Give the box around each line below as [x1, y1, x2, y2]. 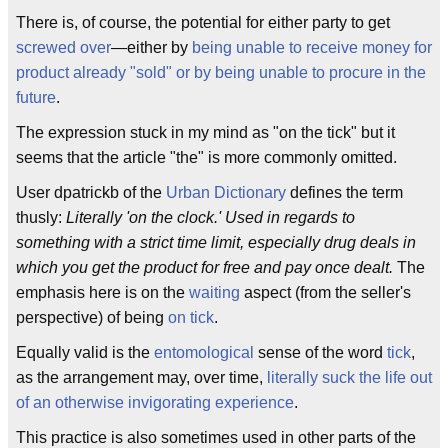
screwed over [16, 39, 111, 56]
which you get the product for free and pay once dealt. [16, 259, 397, 276]
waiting [189, 284, 240, 301]
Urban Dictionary [166, 184, 286, 201]
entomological [154, 344, 254, 361]
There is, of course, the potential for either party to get [16, 14, 390, 31]
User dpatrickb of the [16, 184, 166, 201]
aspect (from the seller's [240, 284, 411, 301]
